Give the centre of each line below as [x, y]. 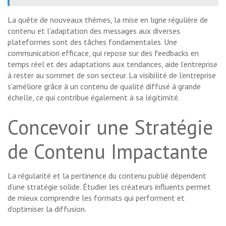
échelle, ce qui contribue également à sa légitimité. [94, 98]
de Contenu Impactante [108, 152]
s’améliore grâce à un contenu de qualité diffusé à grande [104, 87]
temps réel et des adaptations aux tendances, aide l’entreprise [112, 64]
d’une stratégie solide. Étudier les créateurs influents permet [109, 187]
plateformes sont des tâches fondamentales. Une [92, 42]
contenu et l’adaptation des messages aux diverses [94, 31]
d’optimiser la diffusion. [47, 209]
